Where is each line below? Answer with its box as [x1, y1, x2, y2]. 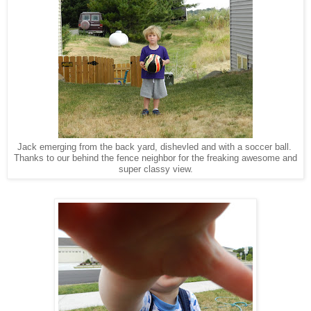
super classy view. [118, 165, 193, 175]
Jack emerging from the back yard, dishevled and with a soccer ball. [17, 142, 294, 153]
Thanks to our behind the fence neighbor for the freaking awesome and [14, 153, 297, 164]
